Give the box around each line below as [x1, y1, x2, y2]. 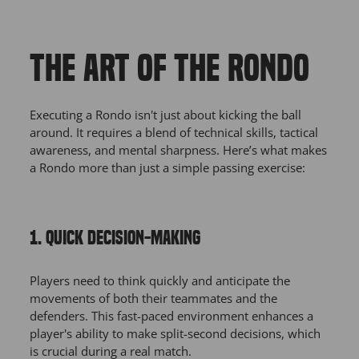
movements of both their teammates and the [30, 290, 277, 307]
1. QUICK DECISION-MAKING [30, 227, 200, 250]
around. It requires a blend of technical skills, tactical [30, 124, 318, 141]
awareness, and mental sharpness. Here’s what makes [30, 142, 327, 159]
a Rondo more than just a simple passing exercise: [30, 159, 305, 176]
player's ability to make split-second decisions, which [30, 325, 321, 342]
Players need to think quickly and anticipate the [30, 272, 290, 289]
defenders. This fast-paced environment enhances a [30, 308, 313, 325]
